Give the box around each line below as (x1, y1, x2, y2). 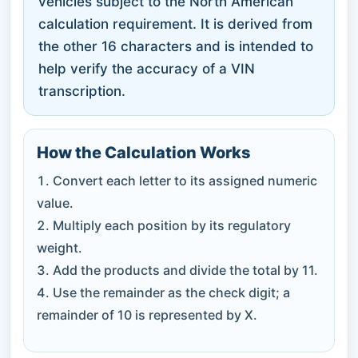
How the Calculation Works (37, 142, 251, 162)
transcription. (38, 82, 125, 99)
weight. (37, 239, 82, 256)
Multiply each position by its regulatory (53, 217, 291, 233)
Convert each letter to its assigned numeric (53, 172, 317, 189)
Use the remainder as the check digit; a (53, 284, 290, 300)
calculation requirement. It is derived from (38, 15, 312, 32)
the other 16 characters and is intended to (38, 38, 313, 54)
